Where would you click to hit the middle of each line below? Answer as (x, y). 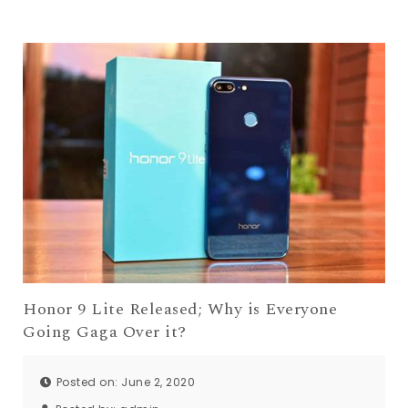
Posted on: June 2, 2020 (125, 382)
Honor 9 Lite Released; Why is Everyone (180, 309)
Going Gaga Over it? (105, 331)
